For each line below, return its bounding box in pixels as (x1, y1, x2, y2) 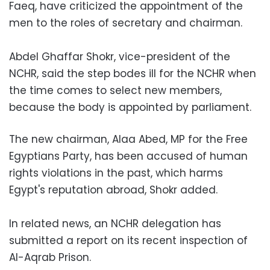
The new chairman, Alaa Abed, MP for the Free (9, 131, 248, 146)
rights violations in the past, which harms (9, 165, 223, 180)
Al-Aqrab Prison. (9, 250, 91, 265)
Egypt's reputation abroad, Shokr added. (9, 182, 218, 197)
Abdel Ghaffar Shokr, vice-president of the (9, 49, 230, 64)
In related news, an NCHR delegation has (9, 216, 221, 231)
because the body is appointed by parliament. (9, 99, 251, 115)
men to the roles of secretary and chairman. (9, 15, 242, 30)
